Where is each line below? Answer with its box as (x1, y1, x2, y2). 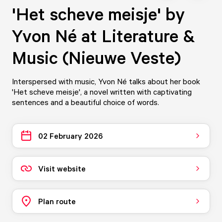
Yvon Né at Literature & (12, 24, 195, 47)
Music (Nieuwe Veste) (12, 46, 181, 68)
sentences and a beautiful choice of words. (12, 97, 159, 107)
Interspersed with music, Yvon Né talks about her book (12, 76, 200, 86)
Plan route (38, 196, 76, 206)
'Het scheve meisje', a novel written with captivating (12, 87, 192, 97)
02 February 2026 (38, 130, 103, 141)
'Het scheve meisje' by (12, 2, 185, 25)
